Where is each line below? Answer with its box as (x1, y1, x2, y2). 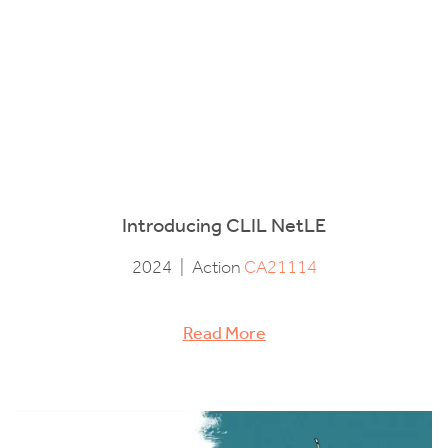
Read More (182, 322, 266, 344)
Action (191, 256, 244, 278)
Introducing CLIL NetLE (122, 212, 326, 237)
